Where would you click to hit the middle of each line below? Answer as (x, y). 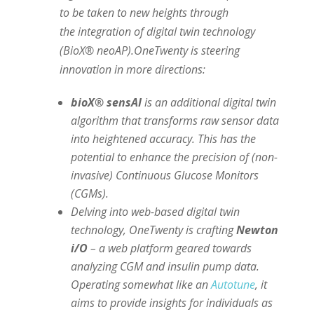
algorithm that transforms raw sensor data (175, 120)
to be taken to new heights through (144, 12)
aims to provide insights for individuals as (171, 302)
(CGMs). (89, 193)
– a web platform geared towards (169, 248)
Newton (257, 230)
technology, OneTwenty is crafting (153, 230)
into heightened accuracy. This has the (163, 138)
